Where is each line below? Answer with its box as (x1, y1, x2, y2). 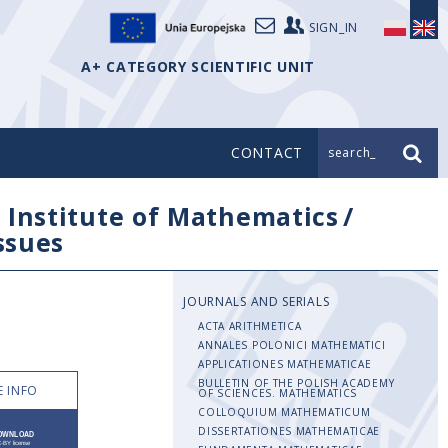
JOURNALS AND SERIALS (183, 293, 330, 310)
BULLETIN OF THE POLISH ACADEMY (198, 376, 395, 390)
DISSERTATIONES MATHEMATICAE (198, 424, 381, 438)
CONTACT (231, 143, 303, 162)
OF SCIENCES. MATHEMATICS (198, 386, 358, 400)
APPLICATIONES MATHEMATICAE (198, 357, 372, 371)
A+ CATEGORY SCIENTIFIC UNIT (81, 57, 315, 76)
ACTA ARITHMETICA (198, 319, 302, 333)
